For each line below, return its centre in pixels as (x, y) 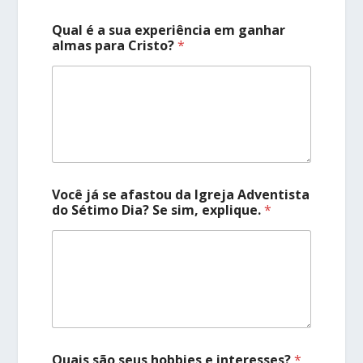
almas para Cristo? (115, 45)
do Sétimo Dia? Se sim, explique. (158, 210)
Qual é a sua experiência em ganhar (169, 30)
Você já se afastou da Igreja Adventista (181, 195)
